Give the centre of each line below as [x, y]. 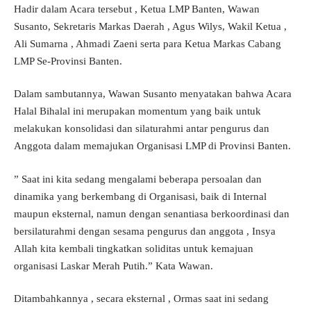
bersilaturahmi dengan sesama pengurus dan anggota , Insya [145, 231]
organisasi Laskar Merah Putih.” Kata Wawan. [114, 266]
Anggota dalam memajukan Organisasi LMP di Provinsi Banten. [152, 146]
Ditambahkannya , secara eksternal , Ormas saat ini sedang [141, 299]
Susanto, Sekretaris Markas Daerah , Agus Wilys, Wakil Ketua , [150, 26]
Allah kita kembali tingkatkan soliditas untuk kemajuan [134, 248]
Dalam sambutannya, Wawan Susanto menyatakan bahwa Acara [153, 94]
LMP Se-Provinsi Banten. [68, 61]
